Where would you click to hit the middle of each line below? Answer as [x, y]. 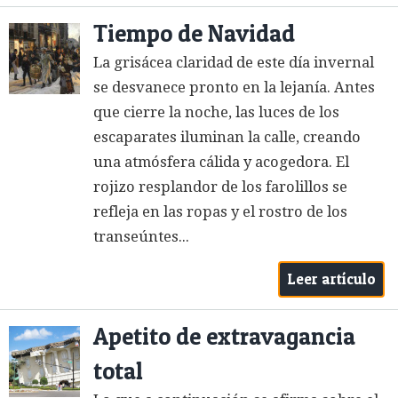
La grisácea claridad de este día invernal [234, 62]
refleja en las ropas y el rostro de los [220, 211]
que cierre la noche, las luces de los [216, 112]
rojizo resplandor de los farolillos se [220, 187]
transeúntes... [141, 236]
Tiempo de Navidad [194, 33]
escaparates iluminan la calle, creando [227, 137]
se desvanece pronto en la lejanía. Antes [234, 87]
